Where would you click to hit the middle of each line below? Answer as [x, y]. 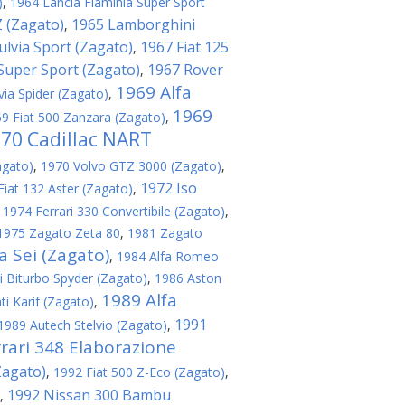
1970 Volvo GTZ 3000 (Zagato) [131, 166]
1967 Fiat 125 [184, 47]
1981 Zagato [165, 233]
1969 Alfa [154, 92]
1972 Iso [169, 188]
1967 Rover [185, 70]
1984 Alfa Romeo [168, 256]
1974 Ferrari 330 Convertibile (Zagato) [114, 211]
